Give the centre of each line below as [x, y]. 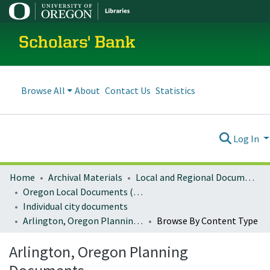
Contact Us [128, 90]
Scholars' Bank [77, 43]
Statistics [175, 90]
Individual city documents [75, 206]
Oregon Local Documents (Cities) [138, 192]
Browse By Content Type [207, 221]
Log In [247, 138]
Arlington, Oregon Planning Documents [138, 221]
